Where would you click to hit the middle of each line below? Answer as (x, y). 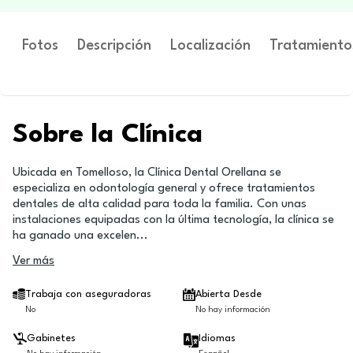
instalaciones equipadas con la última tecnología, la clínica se (173, 220)
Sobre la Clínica (108, 135)
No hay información (233, 310)
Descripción (114, 46)
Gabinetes (51, 338)
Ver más (33, 261)
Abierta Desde (229, 294)
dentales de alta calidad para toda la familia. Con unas (160, 204)
